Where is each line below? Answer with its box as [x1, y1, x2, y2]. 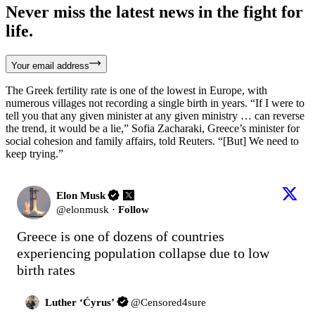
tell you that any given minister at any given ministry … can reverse [6, 109, 304, 122]
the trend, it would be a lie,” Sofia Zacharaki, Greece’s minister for [6, 122, 300, 134]
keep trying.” [6, 147, 63, 160]
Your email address [11, 60, 89, 71]
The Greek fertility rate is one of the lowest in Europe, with [6, 84, 267, 96]
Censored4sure [140, 296, 206, 308]
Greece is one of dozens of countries [17, 228, 224, 244]
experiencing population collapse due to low [17, 245, 269, 261]
